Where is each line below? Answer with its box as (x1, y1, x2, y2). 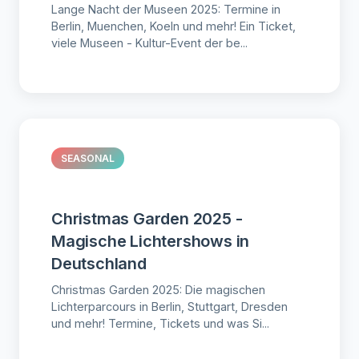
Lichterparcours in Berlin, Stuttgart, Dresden (51, 299, 288, 313)
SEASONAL (61, 151, 115, 164)
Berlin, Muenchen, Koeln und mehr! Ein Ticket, (51, 18, 296, 33)
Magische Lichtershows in (51, 231, 250, 251)
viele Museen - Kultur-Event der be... (51, 35, 248, 50)
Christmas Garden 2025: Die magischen (51, 282, 265, 296)
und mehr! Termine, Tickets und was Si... (51, 316, 269, 330)
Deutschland (51, 253, 147, 273)
